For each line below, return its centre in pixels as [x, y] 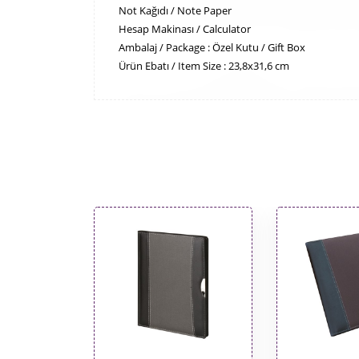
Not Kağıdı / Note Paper [175, 10]
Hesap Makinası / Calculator [185, 29]
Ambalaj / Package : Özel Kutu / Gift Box [212, 47]
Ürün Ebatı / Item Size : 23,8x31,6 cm [204, 66]
